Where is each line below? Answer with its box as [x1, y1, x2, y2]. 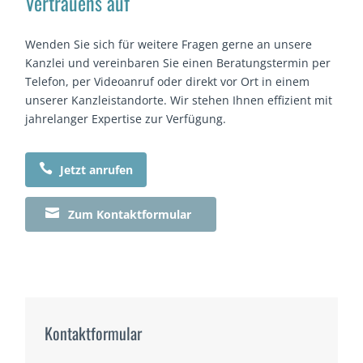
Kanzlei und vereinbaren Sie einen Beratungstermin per [25, 55, 331, 71]
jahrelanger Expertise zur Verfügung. [25, 111, 227, 127]
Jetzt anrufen [60, 162, 134, 178]
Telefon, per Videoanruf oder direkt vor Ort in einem [25, 74, 310, 90]
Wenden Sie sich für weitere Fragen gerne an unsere [25, 36, 313, 53]
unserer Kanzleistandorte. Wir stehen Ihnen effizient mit [25, 92, 333, 109]
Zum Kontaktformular [68, 207, 192, 223]
